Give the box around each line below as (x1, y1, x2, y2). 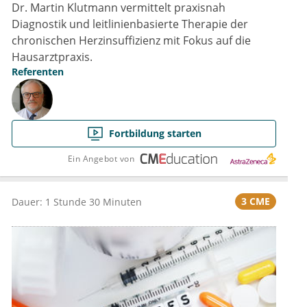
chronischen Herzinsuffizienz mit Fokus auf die (12, 33, 251, 49)
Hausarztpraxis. (12, 49, 93, 65)
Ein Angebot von (67, 152, 134, 164)
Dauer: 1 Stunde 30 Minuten (12, 195, 142, 208)
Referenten (12, 65, 64, 79)
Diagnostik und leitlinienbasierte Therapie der (12, 16, 248, 32)
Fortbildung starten (108, 127, 201, 140)
